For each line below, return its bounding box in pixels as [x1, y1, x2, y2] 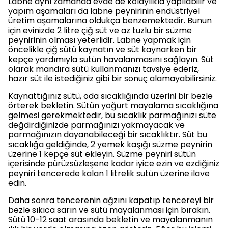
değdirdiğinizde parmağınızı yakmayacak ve [8, 119, 185, 131]
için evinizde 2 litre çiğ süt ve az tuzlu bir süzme [8, 24, 192, 36]
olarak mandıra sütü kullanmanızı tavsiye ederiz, [8, 63, 199, 75]
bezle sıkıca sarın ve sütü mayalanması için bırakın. [8, 204, 210, 216]
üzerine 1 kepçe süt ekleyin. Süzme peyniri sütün [8, 148, 196, 160]
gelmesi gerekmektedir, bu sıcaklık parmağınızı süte [8, 109, 216, 121]
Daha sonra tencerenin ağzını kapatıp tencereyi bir [8, 194, 214, 206]
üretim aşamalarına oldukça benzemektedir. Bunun [8, 15, 212, 26]
